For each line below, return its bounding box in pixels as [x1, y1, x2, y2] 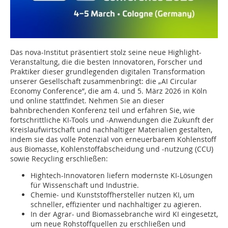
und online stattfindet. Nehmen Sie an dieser [10, 95, 164, 105]
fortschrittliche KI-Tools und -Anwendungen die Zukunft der [10, 115, 214, 125]
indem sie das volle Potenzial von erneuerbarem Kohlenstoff [10, 134, 216, 144]
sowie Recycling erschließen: [10, 153, 108, 163]
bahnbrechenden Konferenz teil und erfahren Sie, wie [10, 105, 195, 115]
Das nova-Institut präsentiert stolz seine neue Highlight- [10, 47, 202, 57]
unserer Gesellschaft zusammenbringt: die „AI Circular [10, 76, 197, 86]
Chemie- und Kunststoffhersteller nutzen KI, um [31, 189, 194, 199]
